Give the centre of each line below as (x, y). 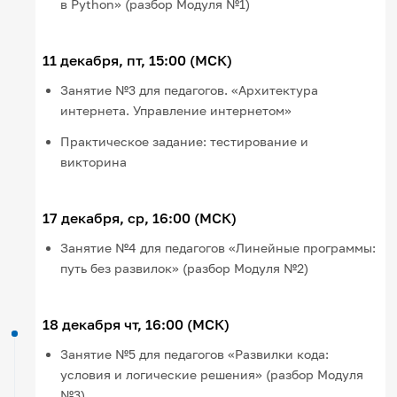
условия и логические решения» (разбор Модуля (212, 374)
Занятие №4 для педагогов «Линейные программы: (218, 247)
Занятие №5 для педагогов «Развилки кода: (195, 354)
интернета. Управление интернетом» (176, 110)
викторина (94, 161)
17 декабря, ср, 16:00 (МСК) (140, 218)
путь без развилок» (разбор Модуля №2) (185, 268)
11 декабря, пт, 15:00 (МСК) (138, 60)
